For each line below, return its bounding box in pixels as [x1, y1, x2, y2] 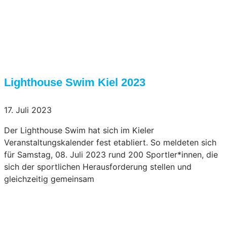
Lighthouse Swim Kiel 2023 [4, 75, 145, 89]
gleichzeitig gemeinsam [4, 174, 94, 184]
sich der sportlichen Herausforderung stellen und [4, 162, 192, 172]
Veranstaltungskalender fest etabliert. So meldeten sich [4, 137, 216, 148]
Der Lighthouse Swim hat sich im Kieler [4, 125, 154, 136]
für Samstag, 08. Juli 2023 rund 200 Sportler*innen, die [4, 149, 218, 160]
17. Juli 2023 [4, 105, 52, 116]
